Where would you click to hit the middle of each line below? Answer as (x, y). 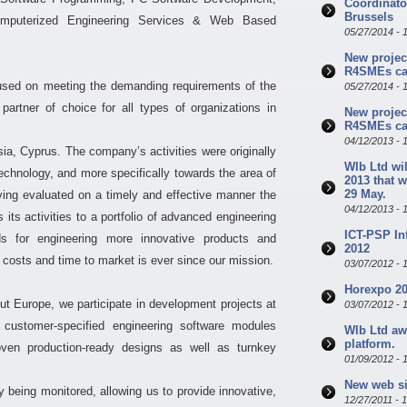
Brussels (369, 17)
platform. (370, 344)
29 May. (365, 194)
